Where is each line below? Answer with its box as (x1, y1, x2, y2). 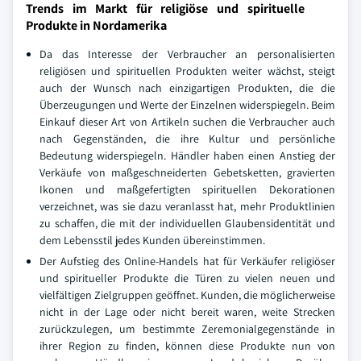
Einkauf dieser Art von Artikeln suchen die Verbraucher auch (39, 114, 335, 129)
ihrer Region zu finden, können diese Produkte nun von (39, 338, 335, 353)
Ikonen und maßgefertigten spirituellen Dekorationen (39, 182, 335, 197)
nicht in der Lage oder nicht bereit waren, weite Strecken (39, 305, 335, 319)
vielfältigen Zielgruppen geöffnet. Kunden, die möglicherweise (39, 288, 335, 302)
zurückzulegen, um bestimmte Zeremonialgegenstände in (39, 322, 335, 336)
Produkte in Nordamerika (26, 17, 167, 34)
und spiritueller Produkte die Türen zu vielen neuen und (39, 271, 335, 285)
